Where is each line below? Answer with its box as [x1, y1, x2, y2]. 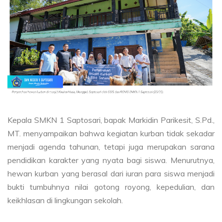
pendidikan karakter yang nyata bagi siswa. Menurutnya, [7, 155, 215, 166]
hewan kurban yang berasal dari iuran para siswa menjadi [7, 168, 215, 179]
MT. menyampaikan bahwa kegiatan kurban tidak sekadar [7, 128, 215, 139]
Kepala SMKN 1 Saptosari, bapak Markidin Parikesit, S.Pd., [7, 115, 215, 125]
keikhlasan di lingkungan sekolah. [7, 195, 123, 206]
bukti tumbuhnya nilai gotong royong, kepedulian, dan [7, 182, 215, 192]
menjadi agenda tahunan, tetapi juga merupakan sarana [7, 142, 215, 152]
